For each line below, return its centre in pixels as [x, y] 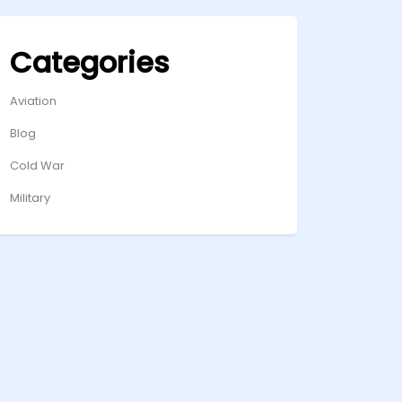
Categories [90, 62]
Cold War [37, 166]
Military [30, 198]
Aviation [33, 101]
